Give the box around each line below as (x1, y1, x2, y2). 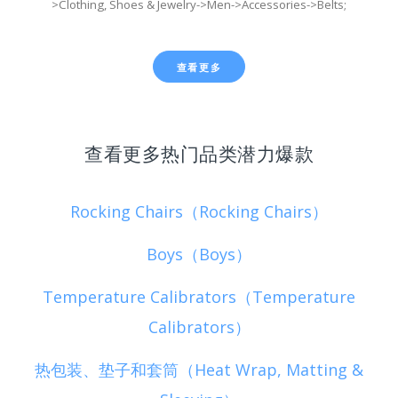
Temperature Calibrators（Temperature (43, 286, 355, 308)
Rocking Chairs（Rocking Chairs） (70, 200, 328, 222)
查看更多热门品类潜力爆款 (84, 140, 314, 165)
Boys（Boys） (147, 243, 251, 265)
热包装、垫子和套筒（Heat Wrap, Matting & (35, 359, 363, 381)
